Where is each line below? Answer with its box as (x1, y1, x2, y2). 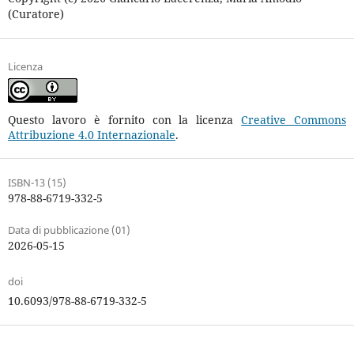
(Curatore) (7, 6, 64, 22)
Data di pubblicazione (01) (7, 223, 130, 238)
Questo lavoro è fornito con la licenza (7, 112, 242, 128)
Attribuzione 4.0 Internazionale (7, 127, 175, 143)
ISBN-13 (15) (7, 175, 66, 190)
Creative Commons (241, 112, 347, 128)
